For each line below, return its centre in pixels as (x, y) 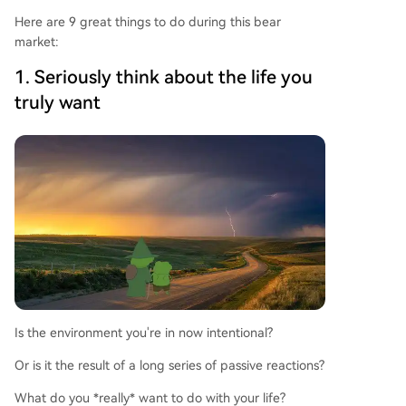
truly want (58, 102)
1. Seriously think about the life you (164, 77)
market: (37, 42)
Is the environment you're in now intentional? (144, 333)
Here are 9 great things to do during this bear (148, 22)
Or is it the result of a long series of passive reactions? (169, 366)
